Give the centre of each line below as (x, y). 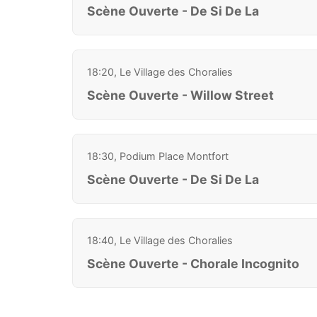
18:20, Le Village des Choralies (160, 71)
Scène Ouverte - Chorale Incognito (193, 263)
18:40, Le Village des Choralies (160, 240)
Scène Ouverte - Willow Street (180, 95)
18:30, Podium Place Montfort (158, 156)
